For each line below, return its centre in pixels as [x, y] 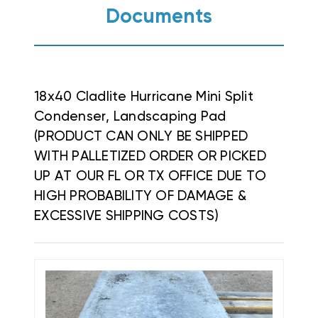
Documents [159, 17]
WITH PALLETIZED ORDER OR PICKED [150, 157]
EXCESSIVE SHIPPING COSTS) [127, 216]
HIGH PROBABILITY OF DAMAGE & [140, 197]
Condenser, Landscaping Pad [130, 117]
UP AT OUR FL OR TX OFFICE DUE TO [150, 177]
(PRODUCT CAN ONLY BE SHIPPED [141, 137]
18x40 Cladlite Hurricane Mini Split [144, 97]
